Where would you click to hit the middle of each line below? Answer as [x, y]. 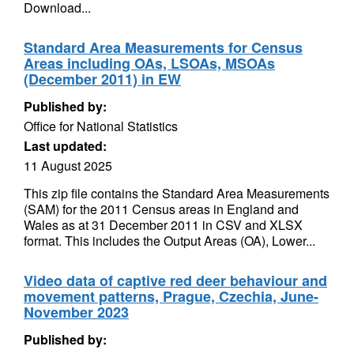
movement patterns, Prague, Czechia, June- [171, 296]
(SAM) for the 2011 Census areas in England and [161, 209]
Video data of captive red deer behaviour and [175, 281]
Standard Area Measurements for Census [163, 47]
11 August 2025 [68, 166]
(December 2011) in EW [102, 79]
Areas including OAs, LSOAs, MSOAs [149, 63]
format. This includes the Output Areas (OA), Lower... [169, 241]
